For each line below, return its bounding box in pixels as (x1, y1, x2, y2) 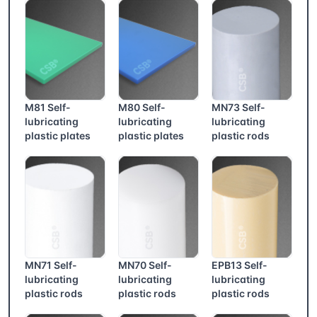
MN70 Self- (117, 258, 172, 271)
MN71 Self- (25, 258, 77, 271)
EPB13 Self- (211, 258, 267, 271)
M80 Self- (117, 101, 166, 114)
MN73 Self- (211, 101, 265, 114)
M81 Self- (25, 101, 71, 114)
